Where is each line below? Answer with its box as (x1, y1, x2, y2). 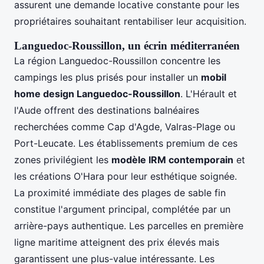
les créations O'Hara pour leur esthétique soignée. (14, 170, 237, 182)
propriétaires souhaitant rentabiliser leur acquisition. (14, 15, 246, 27)
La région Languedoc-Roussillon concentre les (14, 54, 220, 67)
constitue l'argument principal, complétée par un (14, 203, 230, 215)
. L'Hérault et (180, 87, 237, 100)
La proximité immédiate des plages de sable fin (14, 186, 226, 199)
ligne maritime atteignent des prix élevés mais (14, 236, 219, 248)
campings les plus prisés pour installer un (14, 71, 201, 83)
